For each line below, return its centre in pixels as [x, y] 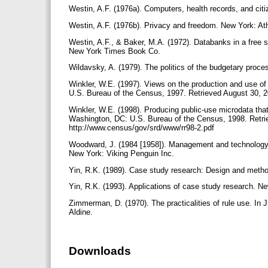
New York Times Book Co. [116, 51]
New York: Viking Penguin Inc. [123, 153]
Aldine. [82, 212]
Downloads [100, 251]
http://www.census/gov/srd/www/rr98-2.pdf [143, 127]
